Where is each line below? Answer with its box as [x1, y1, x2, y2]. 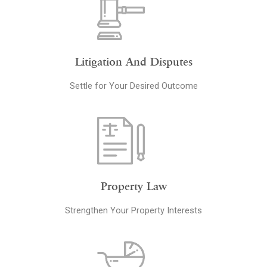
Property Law [100, 179, 167, 193]
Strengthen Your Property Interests [65, 204, 202, 216]
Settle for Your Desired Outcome [69, 80, 198, 91]
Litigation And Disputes [74, 54, 193, 69]
